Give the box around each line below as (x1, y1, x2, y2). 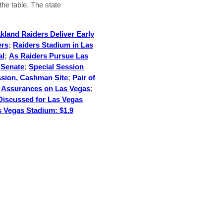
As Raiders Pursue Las (9, 52, 88, 60)
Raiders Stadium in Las (13, 41, 93, 49)
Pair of (72, 73, 95, 82)
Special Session (29, 62, 84, 71)
